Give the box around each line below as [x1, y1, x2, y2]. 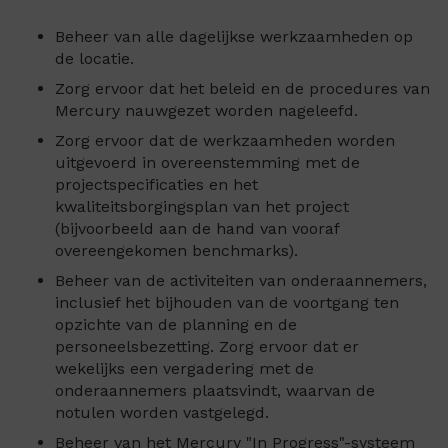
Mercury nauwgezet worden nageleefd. [55, 101, 358, 121]
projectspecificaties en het [55, 175, 258, 195]
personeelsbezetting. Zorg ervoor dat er [55, 337, 359, 357]
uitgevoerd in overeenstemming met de [55, 153, 360, 173]
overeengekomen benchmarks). [55, 241, 298, 261]
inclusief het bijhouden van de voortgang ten [55, 293, 399, 313]
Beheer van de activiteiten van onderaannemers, [55, 271, 427, 291]
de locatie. [55, 49, 134, 69]
